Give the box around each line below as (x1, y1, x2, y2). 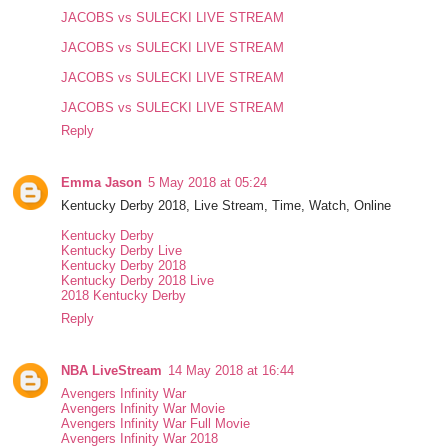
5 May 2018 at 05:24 (148, 175, 268, 191)
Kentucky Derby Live (61, 243, 183, 259)
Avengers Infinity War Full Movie (61, 416, 251, 432)
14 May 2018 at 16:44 (168, 363, 295, 379)
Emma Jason (61, 175, 143, 191)
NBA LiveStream (61, 363, 163, 379)
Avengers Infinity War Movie (61, 401, 226, 417)
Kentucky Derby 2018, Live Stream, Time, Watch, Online (61, 198, 392, 214)
